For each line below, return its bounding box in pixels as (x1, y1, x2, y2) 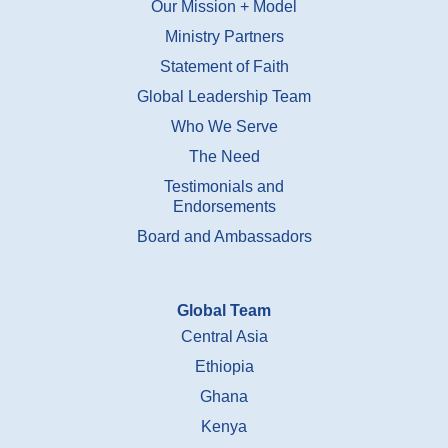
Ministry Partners (164, 27, 284, 45)
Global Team (177, 301, 271, 319)
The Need (188, 147, 260, 165)
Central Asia (180, 327, 268, 345)
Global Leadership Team (137, 87, 311, 105)
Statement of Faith (159, 57, 289, 75)
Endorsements (172, 197, 276, 215)
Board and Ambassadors (136, 227, 312, 245)
